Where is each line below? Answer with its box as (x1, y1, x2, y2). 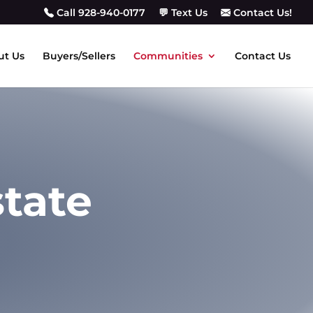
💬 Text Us (159, 6, 208, 19)
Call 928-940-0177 (54, 6, 145, 19)
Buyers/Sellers (43, 50, 115, 63)
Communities (133, 50, 203, 63)
